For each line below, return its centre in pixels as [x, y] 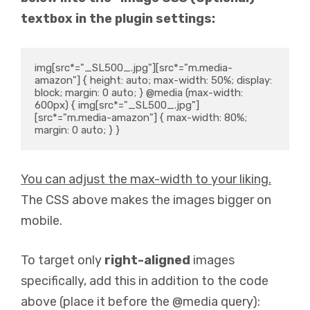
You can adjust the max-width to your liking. [146, 179]
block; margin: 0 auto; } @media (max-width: [139, 92]
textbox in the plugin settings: [118, 18]
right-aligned [147, 260]
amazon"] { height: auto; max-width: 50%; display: [153, 80]
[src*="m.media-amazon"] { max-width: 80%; [141, 117]
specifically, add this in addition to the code [145, 281]
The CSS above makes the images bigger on [146, 200]
